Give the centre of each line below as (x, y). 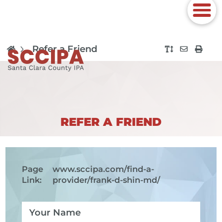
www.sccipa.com (88, 169)
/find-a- (139, 169)
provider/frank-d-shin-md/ (107, 180)
